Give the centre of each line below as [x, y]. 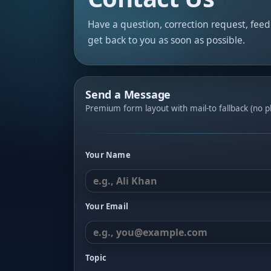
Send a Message [128, 94]
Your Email [107, 206]
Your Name [108, 155]
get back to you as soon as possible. [166, 40]
